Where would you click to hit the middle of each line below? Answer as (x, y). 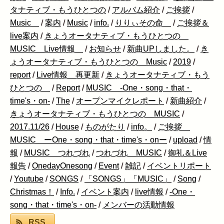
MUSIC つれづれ (57, 153)
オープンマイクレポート (120, 101)
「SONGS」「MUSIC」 (128, 179)
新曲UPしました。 (161, 49)
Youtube (29, 179)
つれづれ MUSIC (129, 153)
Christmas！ (32, 192)
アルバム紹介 (136, 10)
